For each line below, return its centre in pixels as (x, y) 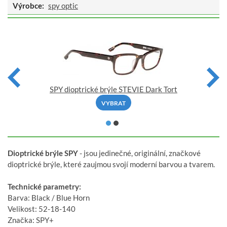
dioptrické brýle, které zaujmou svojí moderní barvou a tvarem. (111, 164)
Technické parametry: (44, 187)
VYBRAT (113, 103)
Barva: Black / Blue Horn (49, 198)
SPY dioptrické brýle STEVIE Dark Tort (113, 89)
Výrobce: (28, 6)
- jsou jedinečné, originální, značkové (139, 153)
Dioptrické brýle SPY (43, 153)
